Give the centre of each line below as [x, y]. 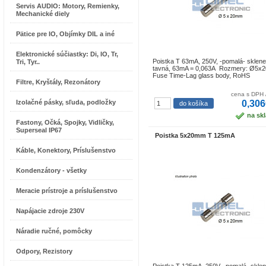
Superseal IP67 [39, 130]
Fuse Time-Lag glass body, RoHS [201, 75]
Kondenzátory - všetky [51, 170]
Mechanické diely [43, 14]
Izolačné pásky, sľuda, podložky [66, 102]
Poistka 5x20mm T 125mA [195, 135]
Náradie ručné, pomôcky [54, 231]
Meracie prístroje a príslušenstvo [67, 191]
